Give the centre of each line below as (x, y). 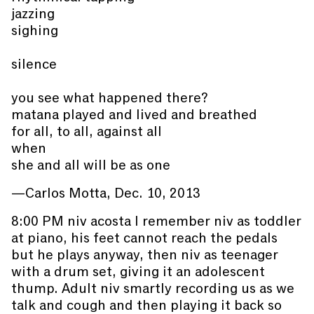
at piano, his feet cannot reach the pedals (144, 238)
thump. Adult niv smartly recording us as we (153, 288)
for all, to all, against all (87, 131)
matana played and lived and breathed (134, 115)
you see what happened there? (110, 98)
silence (34, 64)
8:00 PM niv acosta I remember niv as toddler (156, 221)
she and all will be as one (91, 165)
